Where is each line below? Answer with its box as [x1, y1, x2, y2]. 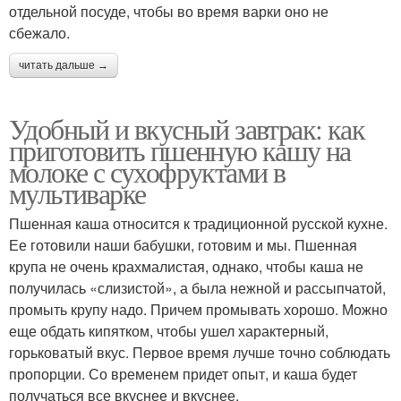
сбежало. [9, 21, 70, 43]
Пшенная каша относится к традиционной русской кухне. [9, 212, 388, 234]
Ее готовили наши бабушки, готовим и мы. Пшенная [9, 234, 357, 255]
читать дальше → [19, 58, 108, 72]
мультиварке [9, 173, 146, 212]
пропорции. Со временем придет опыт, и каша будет [9, 363, 357, 384]
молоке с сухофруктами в [9, 151, 286, 191]
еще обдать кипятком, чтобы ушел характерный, [9, 320, 328, 341]
